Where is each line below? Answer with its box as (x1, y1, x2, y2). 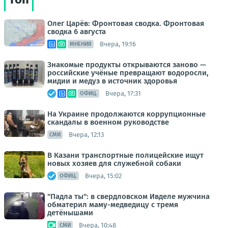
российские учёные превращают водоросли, (47, 68, 209, 77)
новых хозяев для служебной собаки (47, 159, 181, 168)
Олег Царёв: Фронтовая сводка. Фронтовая (47, 19, 204, 28)
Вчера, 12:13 (69, 130, 104, 138)
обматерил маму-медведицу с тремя (47, 200, 178, 209)
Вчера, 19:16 (100, 40, 136, 48)
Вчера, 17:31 (105, 89, 141, 97)
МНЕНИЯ (70, 41, 92, 47)
